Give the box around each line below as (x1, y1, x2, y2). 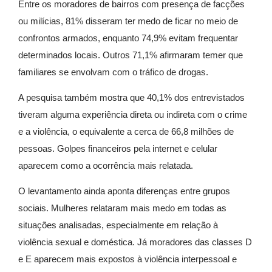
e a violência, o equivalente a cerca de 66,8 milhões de (18, 126, 234, 137)
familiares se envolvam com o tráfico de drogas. (18, 66, 208, 77)
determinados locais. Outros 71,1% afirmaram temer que (18, 49, 243, 60)
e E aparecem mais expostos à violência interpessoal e (18, 254, 237, 265)
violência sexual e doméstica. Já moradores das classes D (18, 237, 252, 248)
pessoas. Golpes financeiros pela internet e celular (18, 143, 217, 154)
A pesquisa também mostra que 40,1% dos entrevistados (18, 92, 245, 103)
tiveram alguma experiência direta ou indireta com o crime (18, 109, 247, 120)
